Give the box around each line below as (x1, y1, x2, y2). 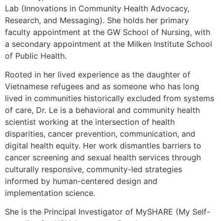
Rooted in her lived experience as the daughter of (5, 70, 190, 80)
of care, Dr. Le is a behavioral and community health (5, 105, 200, 115)
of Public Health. (5, 50, 67, 61)
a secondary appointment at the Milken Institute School (5, 38, 212, 49)
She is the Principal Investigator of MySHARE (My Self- (5, 207, 210, 217)
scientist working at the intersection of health (5, 117, 175, 127)
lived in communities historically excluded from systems (5, 93, 214, 104)
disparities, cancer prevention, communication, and (5, 129, 195, 139)
